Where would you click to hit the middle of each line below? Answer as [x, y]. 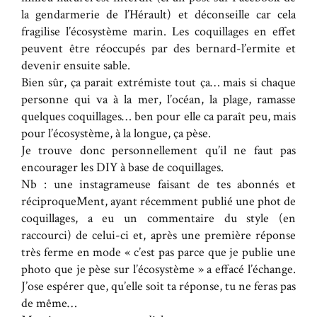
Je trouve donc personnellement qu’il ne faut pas [158, 150]
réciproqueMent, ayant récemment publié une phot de [158, 201]
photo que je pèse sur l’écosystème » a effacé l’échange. [158, 269]
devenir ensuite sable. [76, 65]
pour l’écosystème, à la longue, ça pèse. [116, 133]
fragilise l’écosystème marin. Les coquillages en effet [158, 31]
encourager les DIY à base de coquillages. [122, 167]
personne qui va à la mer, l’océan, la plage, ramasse [158, 99]
